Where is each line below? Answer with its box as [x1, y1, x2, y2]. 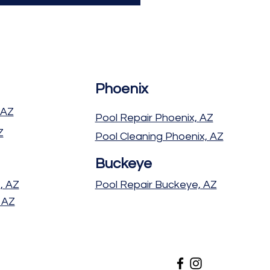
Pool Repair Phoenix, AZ [95, 111, 213, 124]
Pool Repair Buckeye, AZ [95, 178, 217, 190]
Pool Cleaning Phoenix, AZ [95, 130, 224, 142]
